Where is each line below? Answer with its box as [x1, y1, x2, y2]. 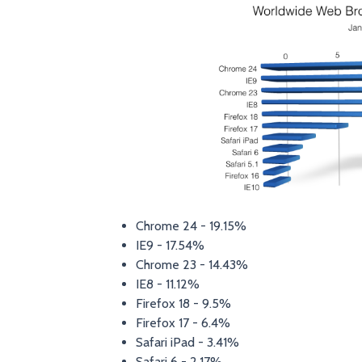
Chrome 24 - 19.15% [135, 218, 246, 234]
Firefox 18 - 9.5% [135, 296, 231, 312]
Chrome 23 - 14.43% [135, 257, 248, 273]
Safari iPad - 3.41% [135, 335, 239, 351]
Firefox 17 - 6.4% [135, 315, 230, 331]
